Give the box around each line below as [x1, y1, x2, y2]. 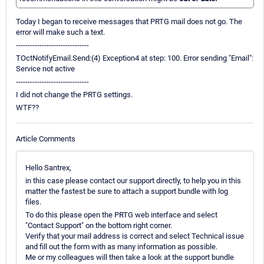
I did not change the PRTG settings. [16, 90, 133, 100]
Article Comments [16, 134, 75, 143]
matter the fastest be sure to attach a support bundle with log [25, 186, 228, 196]
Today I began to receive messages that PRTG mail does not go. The [16, 17, 242, 27]
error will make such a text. [16, 28, 105, 37]
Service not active [16, 64, 75, 74]
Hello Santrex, [25, 163, 71, 172]
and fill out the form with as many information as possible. [25, 242, 217, 251]
